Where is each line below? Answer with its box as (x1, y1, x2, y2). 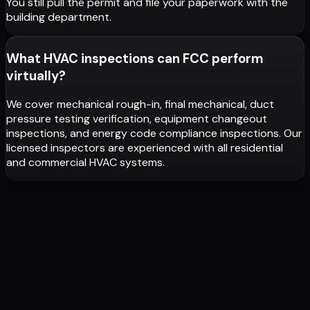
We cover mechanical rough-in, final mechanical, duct (6, 97, 274, 112)
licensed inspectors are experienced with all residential (6, 140, 283, 156)
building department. (6, 10, 111, 24)
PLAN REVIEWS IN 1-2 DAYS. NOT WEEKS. (6, 211, 262, 221)
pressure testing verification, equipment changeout (6, 111, 267, 127)
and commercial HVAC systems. (6, 155, 165, 170)
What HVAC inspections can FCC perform (6, 49, 264, 67)
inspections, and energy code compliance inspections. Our (6, 126, 302, 141)
